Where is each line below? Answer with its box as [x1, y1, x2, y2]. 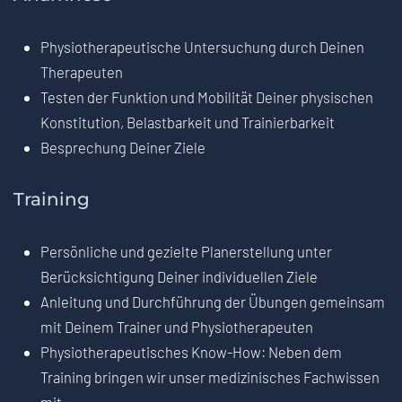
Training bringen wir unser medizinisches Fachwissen [40, 368, 380, 387]
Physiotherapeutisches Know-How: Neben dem [40, 343, 342, 362]
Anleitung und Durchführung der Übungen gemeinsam [40, 293, 385, 311]
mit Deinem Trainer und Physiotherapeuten [40, 318, 313, 336]
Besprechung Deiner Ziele [40, 138, 205, 157]
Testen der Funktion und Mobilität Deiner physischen [40, 88, 373, 107]
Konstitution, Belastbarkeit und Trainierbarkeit [40, 113, 335, 132]
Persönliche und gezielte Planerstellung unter [40, 242, 332, 261]
